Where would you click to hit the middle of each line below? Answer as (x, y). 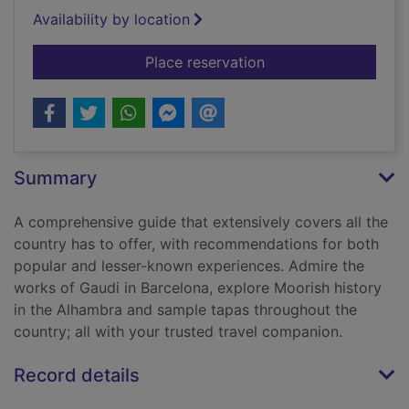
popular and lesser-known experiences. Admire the (189, 266)
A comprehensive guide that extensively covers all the (201, 222)
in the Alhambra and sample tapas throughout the (185, 310)
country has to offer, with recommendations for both (196, 244)
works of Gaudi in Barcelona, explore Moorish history (198, 288)
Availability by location (111, 20)
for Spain (295, 62)
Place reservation (204, 63)
